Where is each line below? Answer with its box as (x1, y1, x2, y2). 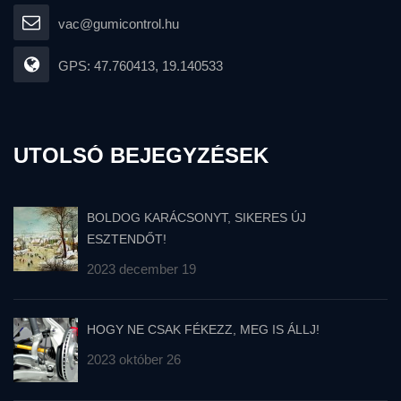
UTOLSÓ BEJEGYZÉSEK (13, 142, 269, 167)
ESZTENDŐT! (87, 231, 166, 246)
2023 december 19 (87, 260, 196, 277)
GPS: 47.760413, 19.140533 (58, 57, 223, 73)
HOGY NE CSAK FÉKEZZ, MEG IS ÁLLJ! (87, 321, 320, 337)
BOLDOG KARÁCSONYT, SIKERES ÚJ (87, 209, 306, 225)
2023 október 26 (87, 351, 181, 367)
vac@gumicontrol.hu (58, 15, 179, 31)
